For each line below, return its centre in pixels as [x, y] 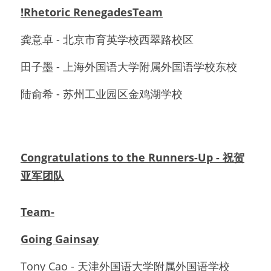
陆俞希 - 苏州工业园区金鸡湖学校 [102, 93]
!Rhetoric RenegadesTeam [92, 12]
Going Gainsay [60, 239]
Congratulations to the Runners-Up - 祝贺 [132, 157]
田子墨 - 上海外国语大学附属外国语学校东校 [129, 66]
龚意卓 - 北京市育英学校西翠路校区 [107, 39]
